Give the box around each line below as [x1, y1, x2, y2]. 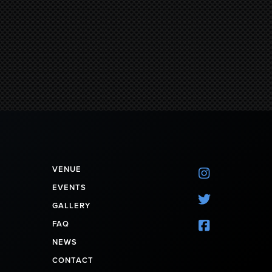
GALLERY [52, 200, 90, 211]
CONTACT [52, 254, 93, 266]
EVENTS [52, 182, 86, 193]
